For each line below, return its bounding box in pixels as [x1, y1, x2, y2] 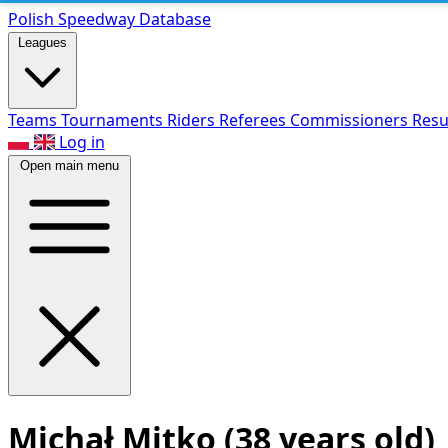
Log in [58, 131, 105, 153]
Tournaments [61, 109, 167, 131]
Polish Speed [8, 8, 105, 30]
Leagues [18, 35, 67, 50]
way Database [105, 8, 211, 30]
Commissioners [290, 109, 412, 131]
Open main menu [20, 158, 119, 173]
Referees [219, 109, 290, 131]
